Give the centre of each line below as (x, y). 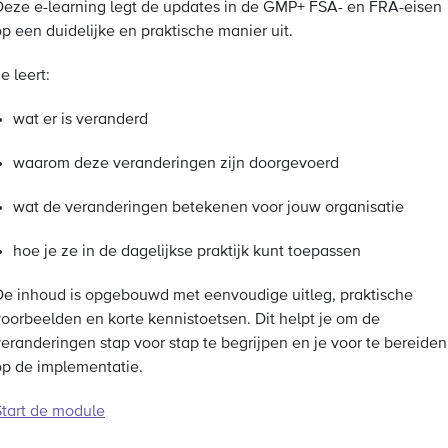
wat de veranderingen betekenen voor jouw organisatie (208, 208)
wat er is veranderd (80, 120)
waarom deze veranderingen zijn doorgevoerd (176, 164)
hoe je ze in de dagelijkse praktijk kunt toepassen (187, 252)
